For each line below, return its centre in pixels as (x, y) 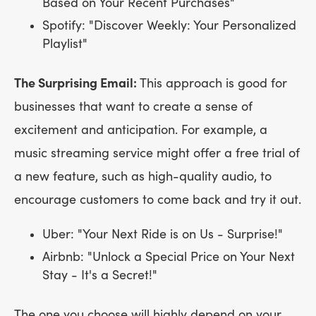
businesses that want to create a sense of (133, 107)
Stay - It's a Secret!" (100, 275)
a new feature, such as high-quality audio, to (143, 176)
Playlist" (65, 44)
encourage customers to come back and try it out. (158, 200)
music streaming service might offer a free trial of (157, 153)
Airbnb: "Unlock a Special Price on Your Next (169, 257)
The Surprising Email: (77, 83)
